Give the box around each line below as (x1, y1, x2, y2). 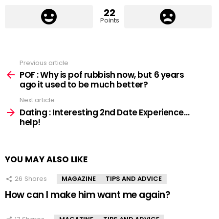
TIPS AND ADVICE (106, 174, 162, 183)
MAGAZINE (62, 174, 96, 183)
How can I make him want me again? (5, 188, 171, 201)
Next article (20, 95, 55, 105)
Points (100, 15, 119, 25)
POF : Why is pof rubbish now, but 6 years (20, 69, 184, 81)
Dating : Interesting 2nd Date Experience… (20, 106, 190, 118)
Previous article (20, 58, 68, 67)
